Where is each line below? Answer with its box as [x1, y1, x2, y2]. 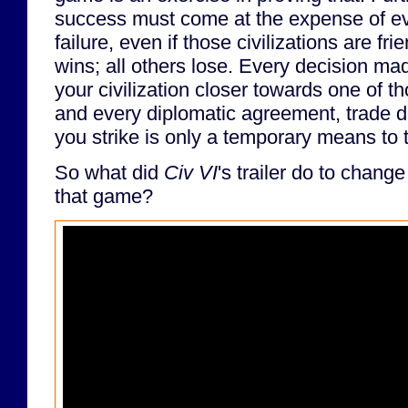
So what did [55, 160, 164, 184]
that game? [55, 184, 153, 208]
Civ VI [164, 160, 218, 184]
